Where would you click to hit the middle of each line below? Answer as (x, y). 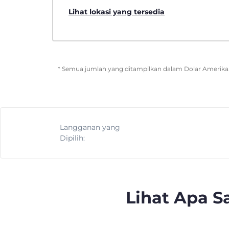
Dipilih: (72, 138)
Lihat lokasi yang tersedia (117, 12)
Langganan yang (90, 127)
